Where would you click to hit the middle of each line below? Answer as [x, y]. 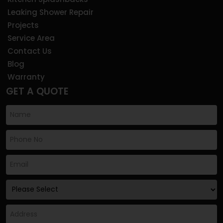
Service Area [31, 38]
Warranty [26, 77]
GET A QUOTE [37, 91]
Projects [23, 25]
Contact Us [30, 51]
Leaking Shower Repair [51, 12]
